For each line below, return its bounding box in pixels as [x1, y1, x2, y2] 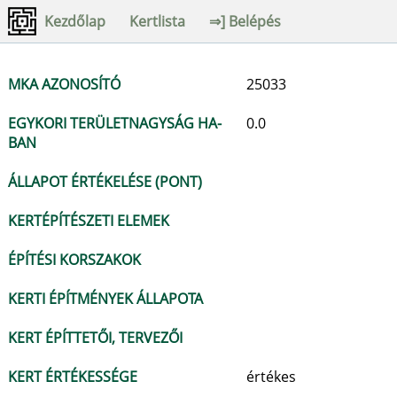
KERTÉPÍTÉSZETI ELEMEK [8, 211, 169, 230]
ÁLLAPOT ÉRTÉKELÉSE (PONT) [8, 172, 202, 191]
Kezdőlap [44, 12, 105, 31]
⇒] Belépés [209, 12, 281, 31]
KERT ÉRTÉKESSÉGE [8, 367, 137, 386]
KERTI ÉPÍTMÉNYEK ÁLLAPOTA [8, 289, 203, 308]
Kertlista [129, 12, 185, 31]
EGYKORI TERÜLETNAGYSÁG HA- [8, 113, 222, 133]
